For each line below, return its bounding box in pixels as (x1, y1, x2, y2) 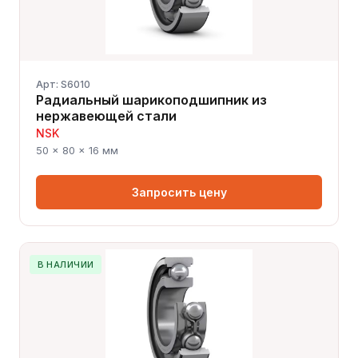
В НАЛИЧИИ (37, 258, 94, 270)
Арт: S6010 (36, 78, 90, 90)
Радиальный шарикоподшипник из (36, 91, 267, 108)
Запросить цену (131, 185, 227, 199)
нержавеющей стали (36, 107, 177, 124)
